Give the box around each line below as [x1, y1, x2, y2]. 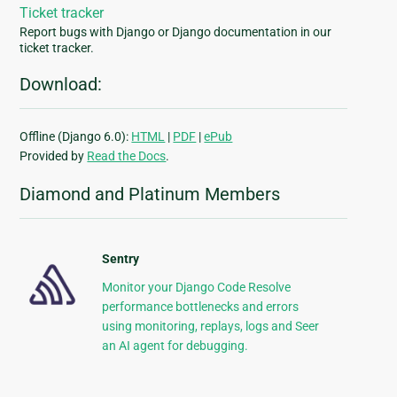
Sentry [101, 252, 139, 267]
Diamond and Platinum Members [19, 183, 281, 206]
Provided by [19, 149, 88, 164]
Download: [19, 74, 103, 96]
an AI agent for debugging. [101, 339, 248, 354]
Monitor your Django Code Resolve [101, 280, 291, 295]
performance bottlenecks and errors [101, 300, 299, 315]
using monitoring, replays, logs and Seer [101, 319, 319, 334]
